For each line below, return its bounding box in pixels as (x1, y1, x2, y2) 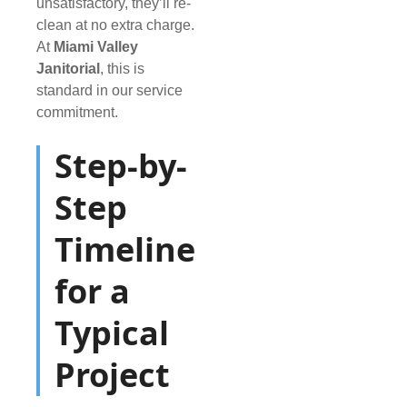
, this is (100, 61, 144, 77)
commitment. (36, 104, 118, 121)
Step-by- (55, 144, 187, 189)
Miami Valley (54, 39, 138, 55)
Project (55, 352, 170, 398)
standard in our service (36, 83, 183, 99)
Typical (55, 311, 169, 356)
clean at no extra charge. (36, 17, 194, 34)
